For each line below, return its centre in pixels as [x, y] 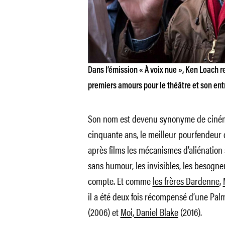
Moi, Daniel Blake [149, 212]
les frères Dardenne [186, 181]
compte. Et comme [120, 181]
